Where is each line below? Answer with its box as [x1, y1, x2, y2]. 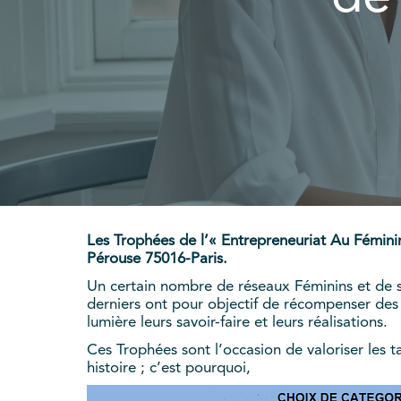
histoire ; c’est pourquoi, [87, 361, 251, 377]
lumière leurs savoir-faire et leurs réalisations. [87, 315, 388, 331]
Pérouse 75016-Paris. [87, 252, 227, 268]
